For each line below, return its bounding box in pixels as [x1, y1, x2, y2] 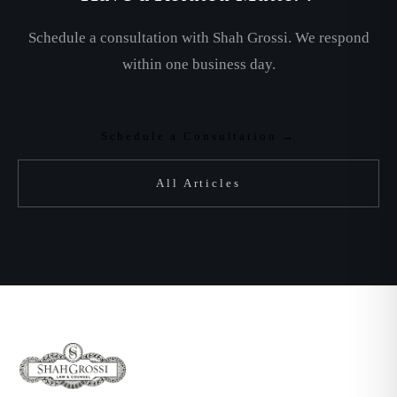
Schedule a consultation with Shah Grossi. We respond [27, 29, 370, 46]
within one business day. [121, 56, 276, 73]
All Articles [156, 176, 241, 190]
